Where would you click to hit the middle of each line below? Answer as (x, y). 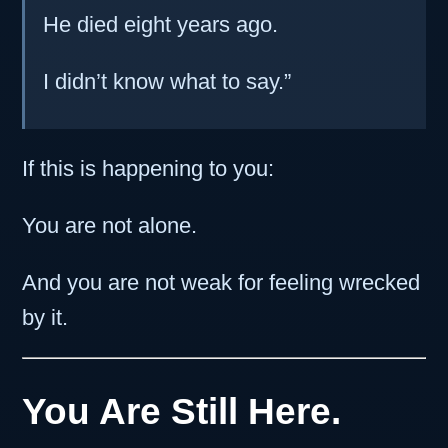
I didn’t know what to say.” (166, 81)
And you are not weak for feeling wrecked (221, 283)
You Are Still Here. (181, 411)
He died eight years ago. (160, 24)
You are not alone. (109, 226)
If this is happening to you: (148, 169)
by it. (45, 318)
